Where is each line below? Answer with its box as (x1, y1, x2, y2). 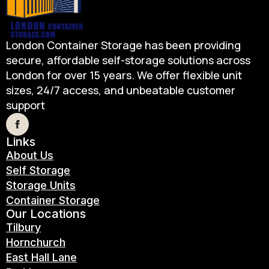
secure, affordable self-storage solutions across (6, 52, 250, 67)
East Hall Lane (6, 250, 77, 264)
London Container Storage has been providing (6, 37, 241, 52)
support (6, 97, 45, 112)
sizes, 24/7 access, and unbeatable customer (6, 82, 235, 97)
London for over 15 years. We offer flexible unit (6, 67, 242, 82)
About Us (6, 148, 53, 162)
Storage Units (6, 178, 76, 192)
